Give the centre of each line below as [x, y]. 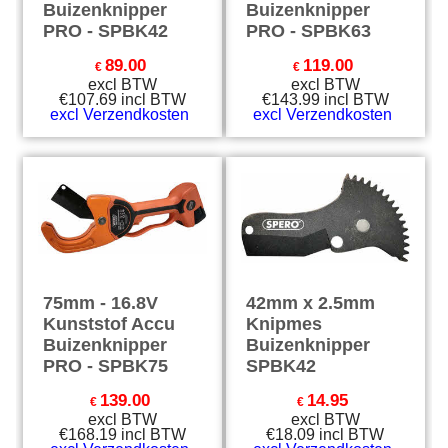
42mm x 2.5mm [310, 303]
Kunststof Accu [109, 324]
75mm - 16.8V [101, 303]
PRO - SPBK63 [308, 31]
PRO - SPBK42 [106, 31]
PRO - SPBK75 [106, 366]
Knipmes [284, 324]
